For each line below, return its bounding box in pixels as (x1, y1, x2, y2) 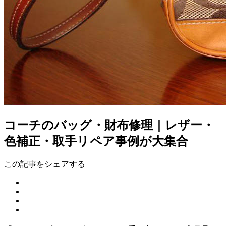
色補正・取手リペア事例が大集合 (4, 134, 189, 148)
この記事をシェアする (4, 159, 85, 168)
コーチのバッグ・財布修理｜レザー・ (4, 118, 215, 132)
